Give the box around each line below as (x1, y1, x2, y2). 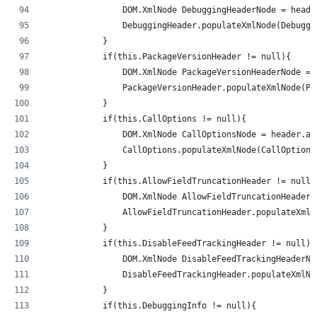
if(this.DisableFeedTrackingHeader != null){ (43, 238, 316, 248)
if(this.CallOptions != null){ (43, 113, 246, 124)
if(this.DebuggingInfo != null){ (43, 300, 256, 311)
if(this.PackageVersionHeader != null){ (43, 51, 291, 62)
